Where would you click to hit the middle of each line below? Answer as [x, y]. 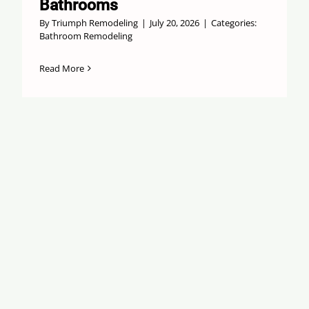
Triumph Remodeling [94, 23]
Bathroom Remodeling [86, 36]
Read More [61, 69]
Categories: [233, 23]
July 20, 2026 [174, 23]
